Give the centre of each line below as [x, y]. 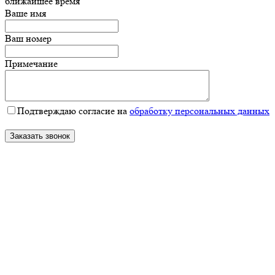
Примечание [31, 63]
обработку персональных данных [199, 110]
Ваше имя [25, 13]
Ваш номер [28, 38]
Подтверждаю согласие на [73, 110]
